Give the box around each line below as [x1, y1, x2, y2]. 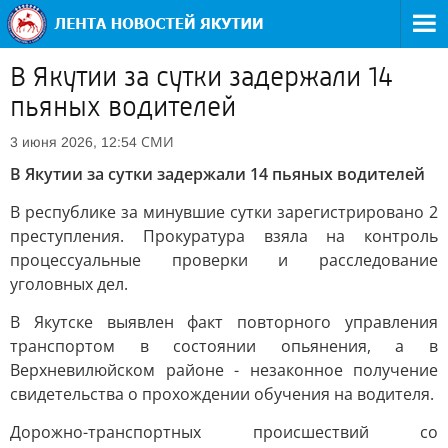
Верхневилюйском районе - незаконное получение [10, 359, 438, 381]
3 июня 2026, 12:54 [10, 134, 137, 150]
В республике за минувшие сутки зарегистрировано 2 [10, 201, 438, 223]
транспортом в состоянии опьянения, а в [10, 335, 438, 357]
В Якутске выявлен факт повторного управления [10, 311, 438, 333]
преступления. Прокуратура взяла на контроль [10, 225, 438, 247]
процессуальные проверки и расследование [10, 249, 438, 271]
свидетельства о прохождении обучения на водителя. [10, 383, 434, 405]
